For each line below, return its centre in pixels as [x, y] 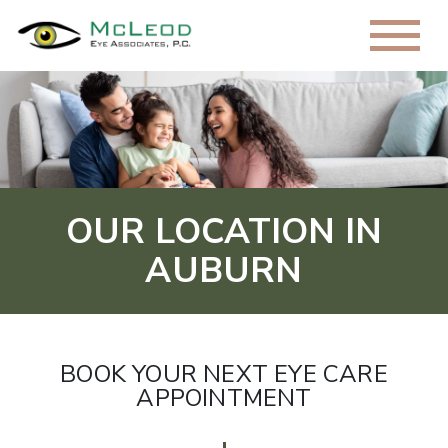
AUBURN [224, 270]
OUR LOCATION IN [223, 231]
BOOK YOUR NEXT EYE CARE [224, 373]
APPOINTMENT [224, 397]
